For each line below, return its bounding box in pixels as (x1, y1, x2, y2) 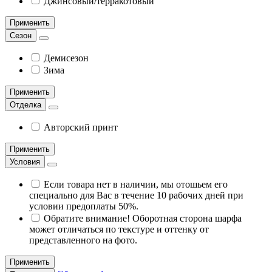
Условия (10, 157, 40, 167)
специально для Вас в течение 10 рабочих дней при (29, 190, 243, 201)
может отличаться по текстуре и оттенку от (29, 224, 209, 235)
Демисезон (44, 53, 89, 64)
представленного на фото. (29, 235, 137, 246)
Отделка (10, 100, 41, 110)
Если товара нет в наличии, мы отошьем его (44, 179, 228, 190)
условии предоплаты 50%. (29, 201, 138, 212)
